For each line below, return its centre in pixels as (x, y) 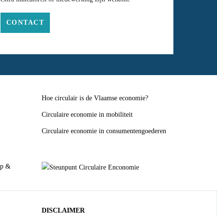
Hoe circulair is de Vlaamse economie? (95, 98)
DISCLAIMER (63, 210)
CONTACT (25, 23)
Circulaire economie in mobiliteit (87, 115)
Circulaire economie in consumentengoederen (104, 131)
